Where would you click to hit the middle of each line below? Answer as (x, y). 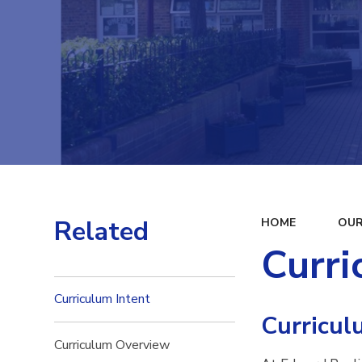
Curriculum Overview (112, 345)
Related (102, 231)
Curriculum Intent (103, 299)
